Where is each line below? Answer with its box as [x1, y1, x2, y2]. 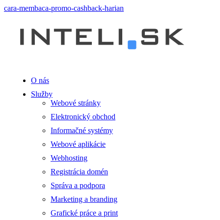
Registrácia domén [51, 167, 108, 176]
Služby [31, 90, 53, 98]
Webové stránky [51, 99, 101, 107]
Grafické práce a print [51, 209, 118, 217]
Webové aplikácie [51, 140, 106, 148]
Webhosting [51, 154, 87, 162]
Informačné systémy [51, 126, 113, 135]
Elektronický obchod [51, 112, 115, 121]
